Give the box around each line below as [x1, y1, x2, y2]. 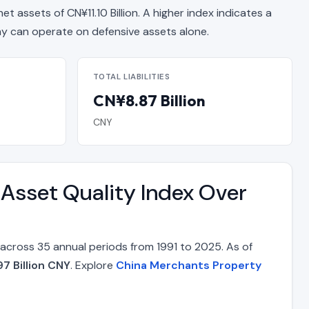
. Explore [70, 258, 116, 273]
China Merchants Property [116, 258, 261, 273]
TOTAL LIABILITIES [92, 72, 170, 83]
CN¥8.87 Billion [92, 90, 205, 110]
